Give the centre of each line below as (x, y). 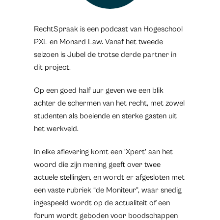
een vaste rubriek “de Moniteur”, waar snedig (108, 190)
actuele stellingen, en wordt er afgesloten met (109, 177)
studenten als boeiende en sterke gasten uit (105, 116)
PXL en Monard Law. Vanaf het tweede (98, 42)
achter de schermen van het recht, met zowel (109, 103)
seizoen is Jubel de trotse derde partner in (105, 55)
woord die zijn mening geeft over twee (97, 165)
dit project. (52, 67)
